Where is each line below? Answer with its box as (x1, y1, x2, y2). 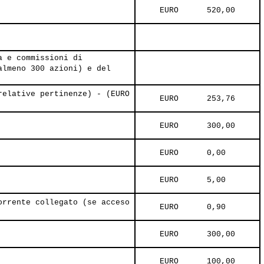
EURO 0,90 (136, 203, 249, 212)
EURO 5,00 (136, 176, 249, 185)
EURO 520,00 (136, 6, 259, 15)
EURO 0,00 (136, 148, 249, 158)
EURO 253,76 (136, 94, 259, 104)
